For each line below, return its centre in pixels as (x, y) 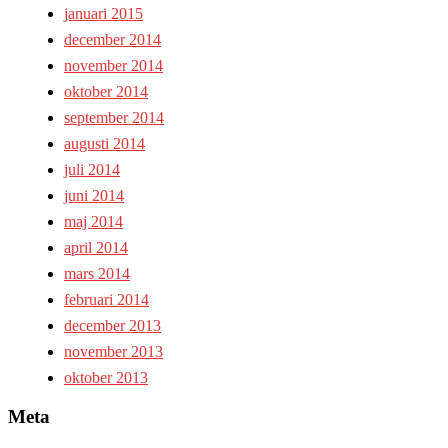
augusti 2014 (104, 144)
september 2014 (114, 118)
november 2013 (113, 352)
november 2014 (113, 66)
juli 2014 (92, 170)
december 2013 (112, 326)
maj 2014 (93, 222)
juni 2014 (94, 196)
